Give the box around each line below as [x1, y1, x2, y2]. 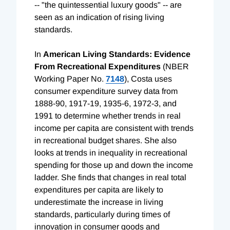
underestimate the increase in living [34, 197, 163, 206]
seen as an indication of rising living [34, 12, 164, 22]
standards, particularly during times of [34, 209, 170, 219]
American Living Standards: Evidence [43, 49, 190, 59]
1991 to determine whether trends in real [34, 111, 181, 120]
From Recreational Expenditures [34, 62, 161, 71]
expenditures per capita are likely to [34, 185, 163, 194]
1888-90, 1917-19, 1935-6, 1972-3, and [34, 99, 177, 108]
